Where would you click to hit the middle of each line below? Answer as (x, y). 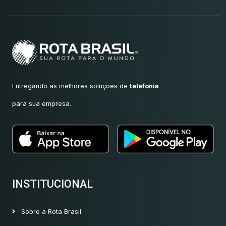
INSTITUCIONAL (52, 184)
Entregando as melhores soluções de (71, 86)
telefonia (144, 86)
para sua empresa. (42, 103)
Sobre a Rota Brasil (50, 212)
